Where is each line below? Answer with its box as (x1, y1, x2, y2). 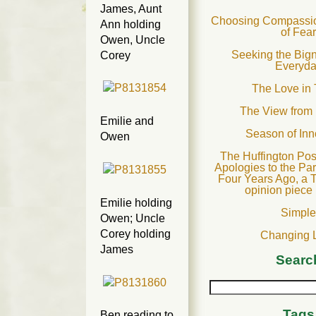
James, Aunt (100, 2, 162, 15)
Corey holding (100, 227, 171, 240)
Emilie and (100, 115, 154, 128)
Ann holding (100, 18, 161, 30)
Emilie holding (100, 196, 172, 209)
